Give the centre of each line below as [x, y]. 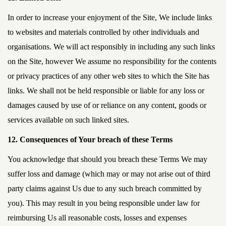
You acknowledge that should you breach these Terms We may [107, 159]
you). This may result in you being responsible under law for [104, 203]
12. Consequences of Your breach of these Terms [90, 139]
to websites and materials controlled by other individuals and [103, 32]
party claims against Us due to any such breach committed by [105, 188]
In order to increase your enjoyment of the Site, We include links [110, 17]
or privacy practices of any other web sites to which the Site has [108, 76]
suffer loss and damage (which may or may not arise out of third [109, 174]
